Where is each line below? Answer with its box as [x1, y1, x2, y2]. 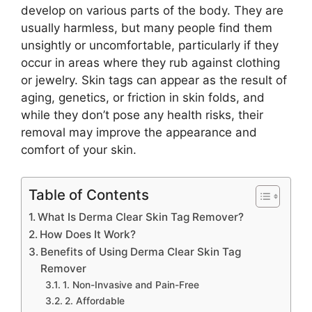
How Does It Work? [40, 227, 136, 241]
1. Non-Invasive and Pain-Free [62, 279, 199, 290]
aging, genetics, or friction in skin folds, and [21, 91, 265, 105]
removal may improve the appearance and [21, 125, 257, 140]
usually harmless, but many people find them [21, 21, 272, 36]
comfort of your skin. [21, 143, 136, 157]
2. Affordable [64, 295, 125, 306]
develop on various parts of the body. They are [21, 3, 283, 18]
